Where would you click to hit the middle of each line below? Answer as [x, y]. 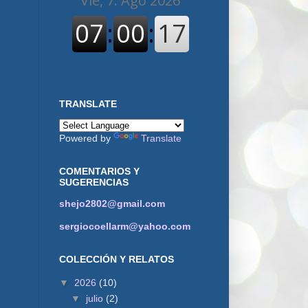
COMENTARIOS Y [99, 171]
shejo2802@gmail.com [112, 203]
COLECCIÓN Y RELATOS [117, 259]
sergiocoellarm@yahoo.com [125, 226]
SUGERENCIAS [94, 182]
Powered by [86, 138]
